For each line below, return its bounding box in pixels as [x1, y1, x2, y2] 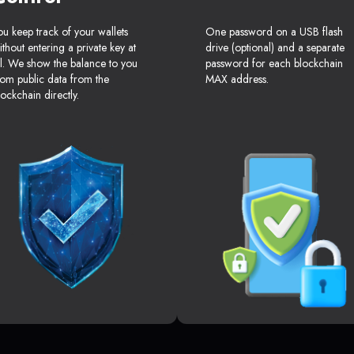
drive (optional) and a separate [205, 40, 345, 56]
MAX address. [205, 71, 269, 88]
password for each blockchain [205, 55, 343, 72]
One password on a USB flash [205, 24, 343, 40]
